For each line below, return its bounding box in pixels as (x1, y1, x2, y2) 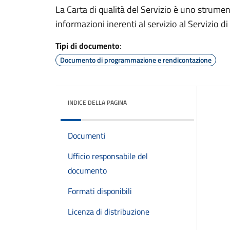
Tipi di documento (55, 40, 120, 52)
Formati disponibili (68, 185, 132, 197)
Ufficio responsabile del (68, 150, 148, 162)
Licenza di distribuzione (68, 205, 149, 218)
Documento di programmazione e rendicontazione (60, 54, 212, 65)
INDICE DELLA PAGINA (68, 98, 127, 107)
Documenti (68, 129, 106, 142)
